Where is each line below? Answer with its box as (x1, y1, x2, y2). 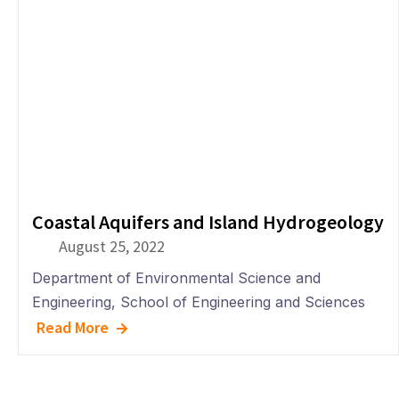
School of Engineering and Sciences (120, 293, 365, 311)
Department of (32, 269, 131, 287)
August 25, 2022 (59, 236, 165, 256)
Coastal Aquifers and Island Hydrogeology (32, 209, 384, 234)
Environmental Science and (135, 269, 321, 287)
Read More (37, 317, 109, 338)
